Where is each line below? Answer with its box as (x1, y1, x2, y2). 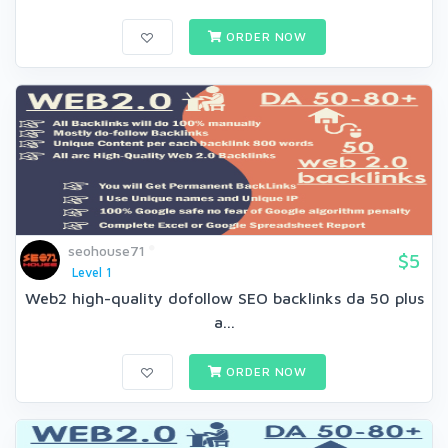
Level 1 (71, 264, 112, 280)
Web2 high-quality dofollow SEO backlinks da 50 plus (24, 288, 424, 307)
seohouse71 (68, 241, 145, 259)
